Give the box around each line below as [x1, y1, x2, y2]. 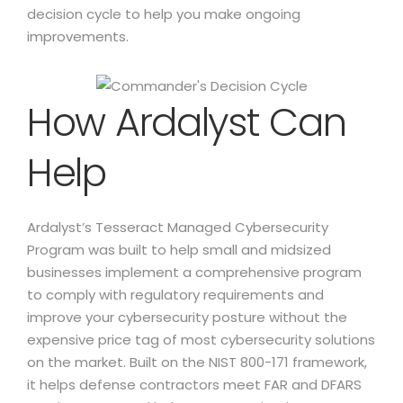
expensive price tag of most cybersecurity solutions [27, 330, 375, 349]
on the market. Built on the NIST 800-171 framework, [27, 353, 367, 372]
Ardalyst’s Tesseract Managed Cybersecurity [27, 218, 328, 237]
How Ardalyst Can [27, 95, 346, 149]
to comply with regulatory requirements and [27, 285, 324, 304]
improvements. [27, 27, 129, 46]
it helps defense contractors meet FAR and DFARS [27, 375, 362, 394]
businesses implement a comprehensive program [27, 263, 362, 282]
